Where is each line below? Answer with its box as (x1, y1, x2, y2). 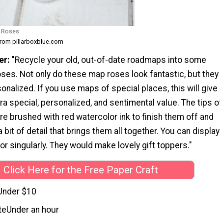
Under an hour (6, 205, 59, 215)
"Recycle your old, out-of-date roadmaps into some (10, 55, 206, 65)
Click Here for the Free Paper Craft (3, 164, 158, 176)
